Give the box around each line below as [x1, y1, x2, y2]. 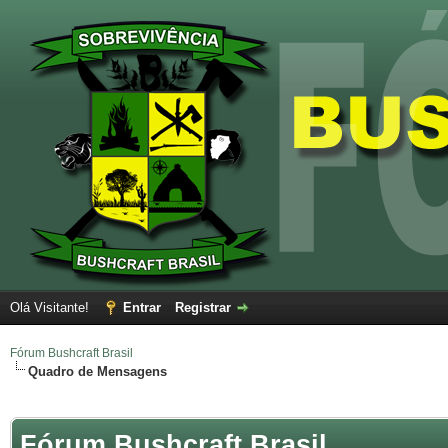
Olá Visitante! [10, 300, 93, 315]
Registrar [175, 300, 231, 315]
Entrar [123, 300, 161, 315]
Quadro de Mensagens [28, 364, 167, 379]
